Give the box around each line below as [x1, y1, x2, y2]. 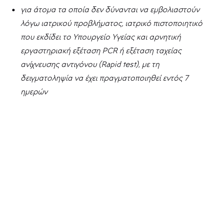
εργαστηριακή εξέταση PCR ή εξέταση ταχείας [21, 45, 182, 56]
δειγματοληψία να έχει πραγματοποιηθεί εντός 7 [21, 73, 189, 83]
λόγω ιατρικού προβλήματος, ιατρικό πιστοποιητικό [21, 18, 203, 28]
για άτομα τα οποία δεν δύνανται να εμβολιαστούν [21, 4, 200, 15]
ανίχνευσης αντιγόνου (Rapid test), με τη [21, 59, 160, 69]
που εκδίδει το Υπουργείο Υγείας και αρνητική [21, 32, 181, 42]
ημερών [21, 87, 48, 97]
